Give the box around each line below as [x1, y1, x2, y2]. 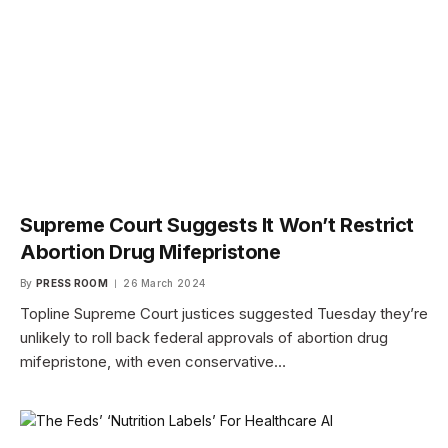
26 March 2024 [123, 276, 206, 289]
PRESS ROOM [35, 276, 108, 289]
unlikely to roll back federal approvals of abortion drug [20, 327, 388, 347]
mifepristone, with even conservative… [20, 351, 286, 371]
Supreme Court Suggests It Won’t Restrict [20, 212, 415, 237]
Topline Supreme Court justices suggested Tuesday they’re [20, 303, 428, 323]
